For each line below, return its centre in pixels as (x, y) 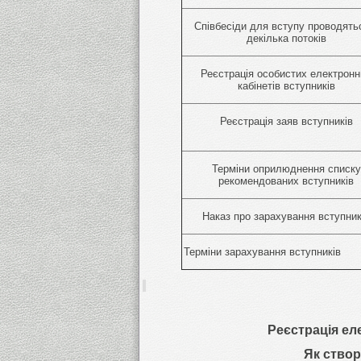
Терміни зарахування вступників (262, 251)
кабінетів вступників (286, 85)
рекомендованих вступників (286, 180)
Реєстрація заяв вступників (286, 121)
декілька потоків (286, 38)
